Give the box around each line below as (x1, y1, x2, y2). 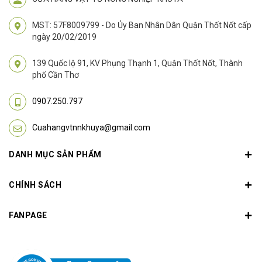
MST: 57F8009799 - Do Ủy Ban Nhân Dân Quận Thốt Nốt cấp (32, 20, 251, 30)
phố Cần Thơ (32, 70, 79, 80)
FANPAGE (9, 211, 47, 220)
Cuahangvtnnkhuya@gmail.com (32, 123, 150, 133)
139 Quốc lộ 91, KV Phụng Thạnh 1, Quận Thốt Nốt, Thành (32, 58, 243, 68)
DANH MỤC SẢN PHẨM (9, 150, 102, 160)
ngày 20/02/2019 (32, 32, 96, 42)
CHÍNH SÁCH (9, 180, 61, 190)
